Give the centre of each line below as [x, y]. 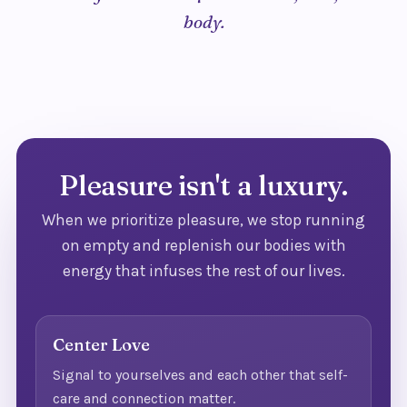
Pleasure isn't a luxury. [203, 186]
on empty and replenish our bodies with [203, 245]
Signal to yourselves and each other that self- [201, 375]
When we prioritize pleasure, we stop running [203, 219]
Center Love [102, 345]
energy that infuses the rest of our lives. [203, 270]
